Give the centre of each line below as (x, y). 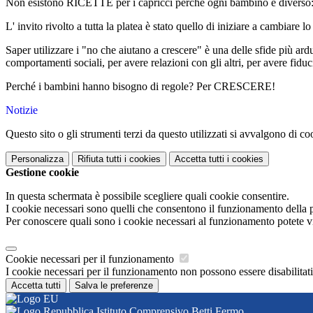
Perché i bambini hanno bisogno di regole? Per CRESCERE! (140, 87)
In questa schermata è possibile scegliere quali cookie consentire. (147, 196)
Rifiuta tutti (100, 159)
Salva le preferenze (114, 286)
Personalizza (37, 159)
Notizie (22, 110)
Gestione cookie (42, 173)
